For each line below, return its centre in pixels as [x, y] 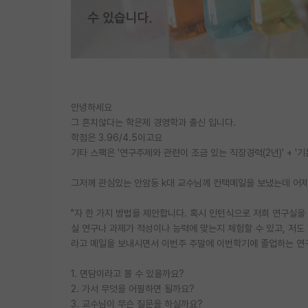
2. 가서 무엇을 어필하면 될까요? [133, 288]
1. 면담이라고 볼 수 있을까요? [128, 273]
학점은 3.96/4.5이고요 [117, 137]
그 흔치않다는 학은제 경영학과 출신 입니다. [153, 122]
